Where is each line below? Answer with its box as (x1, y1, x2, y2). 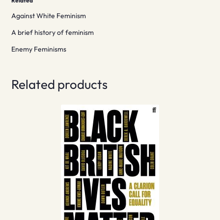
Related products (11, 76, 108, 93)
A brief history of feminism (11, 28, 94, 37)
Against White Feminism (11, 11, 86, 21)
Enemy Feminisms (11, 45, 66, 54)
